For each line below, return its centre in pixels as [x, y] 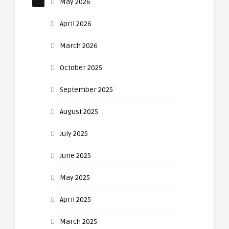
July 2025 [74, 134]
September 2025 [86, 90]
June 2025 [75, 156]
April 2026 [76, 24]
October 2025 [81, 68]
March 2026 [79, 46]
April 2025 [75, 200]
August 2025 [79, 112]
